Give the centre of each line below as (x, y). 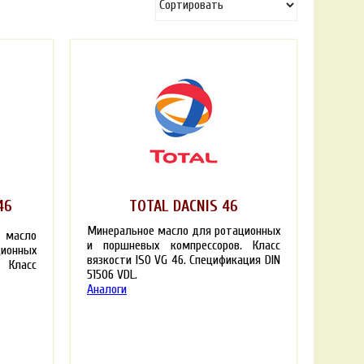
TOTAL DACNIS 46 (184, 206)
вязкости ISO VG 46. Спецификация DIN (184, 260)
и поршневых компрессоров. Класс (184, 245)
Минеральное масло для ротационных (184, 230)
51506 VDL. (112, 274)
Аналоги (107, 289)
